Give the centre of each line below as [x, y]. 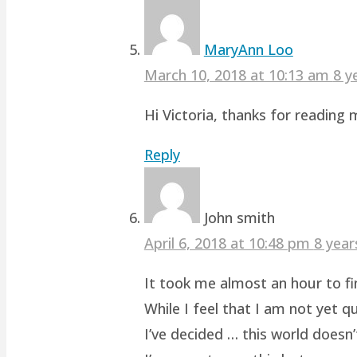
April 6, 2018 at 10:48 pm [229, 243]
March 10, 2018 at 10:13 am [238, 75]
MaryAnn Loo [248, 49]
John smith [239, 217]
